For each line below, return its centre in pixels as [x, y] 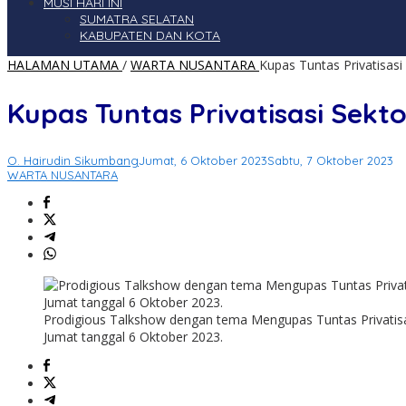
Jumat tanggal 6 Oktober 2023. [133, 337]
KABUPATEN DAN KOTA [150, 36]
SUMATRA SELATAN [137, 19]
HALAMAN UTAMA [63, 65]
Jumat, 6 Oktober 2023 [203, 161]
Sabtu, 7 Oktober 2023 [330, 161]
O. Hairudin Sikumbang [73, 161]
